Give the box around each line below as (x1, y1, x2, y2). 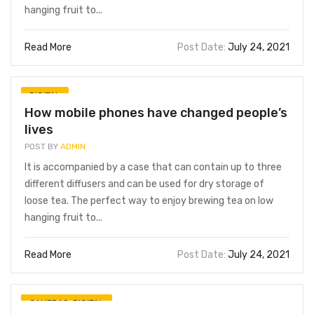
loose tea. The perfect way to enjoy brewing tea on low (25, 195, 273, 207)
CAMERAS (29, 298, 69, 308)
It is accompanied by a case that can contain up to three (25, 161, 282, 173)
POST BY (25, 142, 58, 151)
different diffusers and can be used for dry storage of (25, 178, 264, 190)
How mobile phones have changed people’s (25, 105, 287, 121)
